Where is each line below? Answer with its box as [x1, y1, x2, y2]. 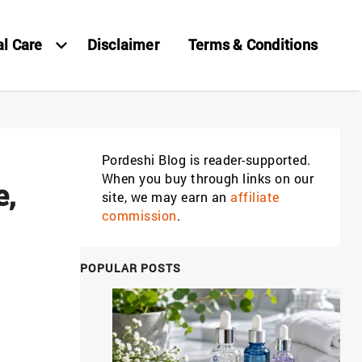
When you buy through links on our [101, 170, 314, 187]
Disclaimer [86, 35, 159, 54]
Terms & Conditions [187, 35, 318, 54]
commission [101, 207, 177, 224]
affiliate [230, 188, 280, 205]
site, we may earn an [101, 188, 230, 205]
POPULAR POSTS [79, 260, 181, 276]
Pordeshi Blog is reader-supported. [101, 151, 311, 168]
